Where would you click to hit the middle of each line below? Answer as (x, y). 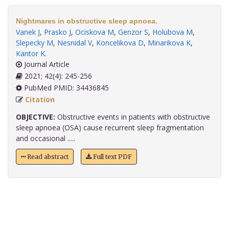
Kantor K (30, 54)
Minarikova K (169, 43)
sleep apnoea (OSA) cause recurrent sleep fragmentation (110, 128)
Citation (40, 100)
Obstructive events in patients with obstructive (133, 117)
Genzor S (133, 32)
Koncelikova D (120, 43)
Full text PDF (112, 157)
